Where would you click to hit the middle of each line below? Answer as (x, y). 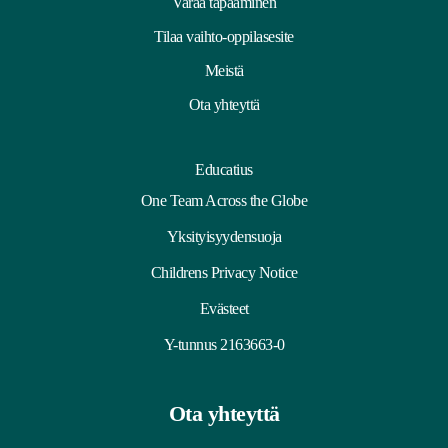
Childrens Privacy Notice (224, 272)
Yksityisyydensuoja (224, 236)
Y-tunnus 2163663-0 (224, 344)
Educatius (224, 169)
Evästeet (224, 308)
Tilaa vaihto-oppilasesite (224, 36)
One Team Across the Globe (224, 200)
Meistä (224, 70)
